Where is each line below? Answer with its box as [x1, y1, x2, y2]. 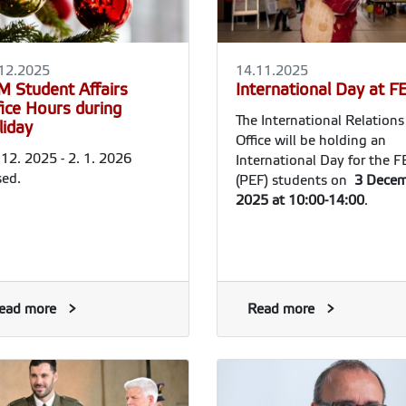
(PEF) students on [236, 172, 351, 188]
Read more [247, 301, 314, 316]
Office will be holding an [236, 132, 386, 148]
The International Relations [236, 112, 404, 128]
